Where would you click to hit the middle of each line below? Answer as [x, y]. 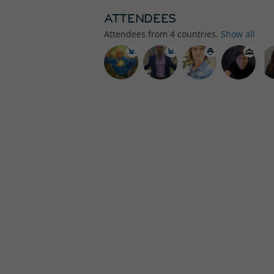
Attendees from [137, 34]
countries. [198, 34]
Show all [238, 34]
